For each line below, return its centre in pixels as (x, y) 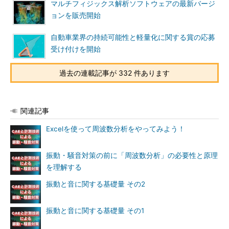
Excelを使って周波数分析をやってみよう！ (116, 129)
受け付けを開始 (76, 49)
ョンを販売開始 (76, 15)
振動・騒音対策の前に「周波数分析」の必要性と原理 (132, 155)
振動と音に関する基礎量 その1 (95, 211)
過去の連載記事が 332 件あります (114, 73)
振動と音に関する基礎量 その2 (96, 184)
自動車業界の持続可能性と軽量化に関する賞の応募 (133, 37)
